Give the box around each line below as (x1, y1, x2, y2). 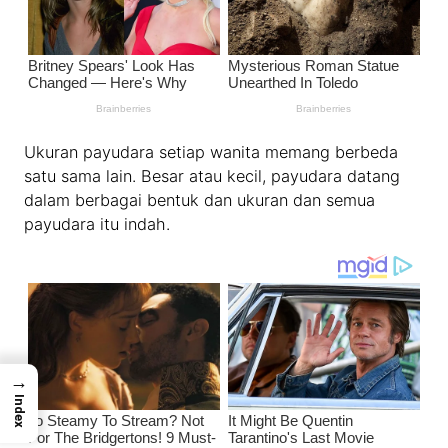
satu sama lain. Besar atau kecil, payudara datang (24, 166, 401, 187)
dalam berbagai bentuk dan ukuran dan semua (24, 190, 376, 211)
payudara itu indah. (24, 214, 171, 235)
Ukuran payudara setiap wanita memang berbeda (24, 142, 399, 163)
